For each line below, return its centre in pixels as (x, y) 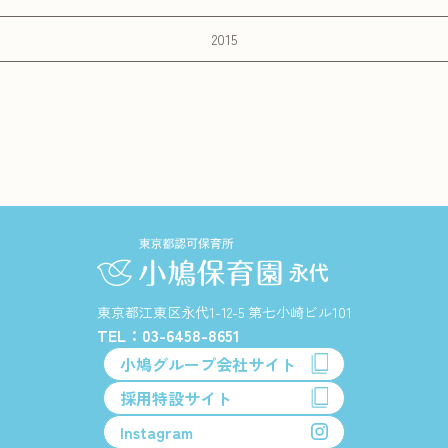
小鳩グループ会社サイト (208, 363)
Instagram (156, 431)
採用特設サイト (176, 397)
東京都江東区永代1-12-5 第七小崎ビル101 (224, 311)
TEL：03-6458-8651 (168, 334)
